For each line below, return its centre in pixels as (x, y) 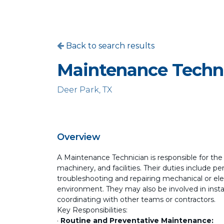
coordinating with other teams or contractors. (136, 199)
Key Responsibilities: (92, 210)
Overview (79, 137)
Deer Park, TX (84, 90)
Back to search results (109, 46)
